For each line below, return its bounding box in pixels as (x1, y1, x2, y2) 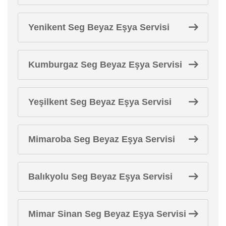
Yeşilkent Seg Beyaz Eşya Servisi (28, 96, 172, 107)
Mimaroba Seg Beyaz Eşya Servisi (28, 134, 175, 144)
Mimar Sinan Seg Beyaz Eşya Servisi (28, 208, 186, 219)
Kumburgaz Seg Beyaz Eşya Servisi (28, 59, 182, 70)
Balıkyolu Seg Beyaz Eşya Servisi (28, 171, 173, 182)
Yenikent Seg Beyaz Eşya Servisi (28, 22, 169, 32)
